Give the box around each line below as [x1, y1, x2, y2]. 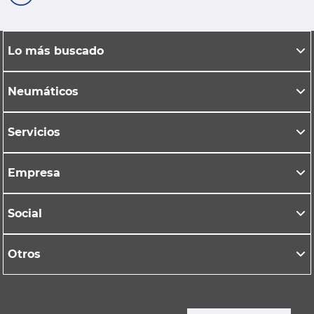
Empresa [8, 165, 60, 179]
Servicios [8, 125, 60, 139]
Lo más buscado [8, 43, 104, 57]
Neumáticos [8, 84, 78, 98]
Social [8, 206, 42, 220]
